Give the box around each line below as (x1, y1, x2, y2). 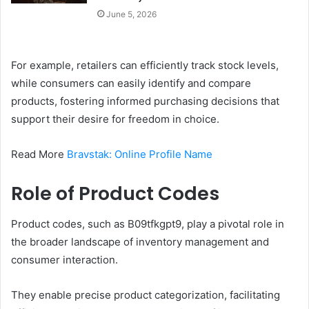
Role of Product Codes (11, 180, 219, 206)
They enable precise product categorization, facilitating (11, 288, 280, 302)
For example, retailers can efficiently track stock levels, (11, 58, 279, 72)
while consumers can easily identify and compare (11, 76, 251, 90)
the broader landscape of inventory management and (11, 235, 269, 249)
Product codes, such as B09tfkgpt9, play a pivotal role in (11, 217, 284, 231)
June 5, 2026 (106, 8, 157, 19)
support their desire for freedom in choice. (11, 112, 219, 126)
